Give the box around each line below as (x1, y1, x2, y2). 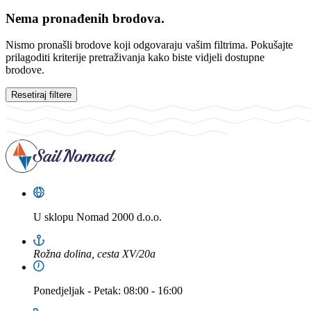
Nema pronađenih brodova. (6, 10, 165, 26)
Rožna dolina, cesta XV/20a (33, 248, 155, 260)
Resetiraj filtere (11, 90, 72, 101)
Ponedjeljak (33, 285, 85, 297)
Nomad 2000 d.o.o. (74, 211, 162, 224)
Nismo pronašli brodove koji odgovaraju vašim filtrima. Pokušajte (6, 39, 293, 51)
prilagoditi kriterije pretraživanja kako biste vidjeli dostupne (6, 51, 264, 64)
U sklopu (33, 211, 74, 224)
